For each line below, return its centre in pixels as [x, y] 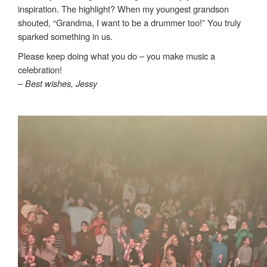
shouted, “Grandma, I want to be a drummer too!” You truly [129, 22]
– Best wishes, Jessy [58, 83]
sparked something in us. [65, 36]
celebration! [40, 69]
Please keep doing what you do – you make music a [117, 55]
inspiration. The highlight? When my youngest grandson [123, 8]
